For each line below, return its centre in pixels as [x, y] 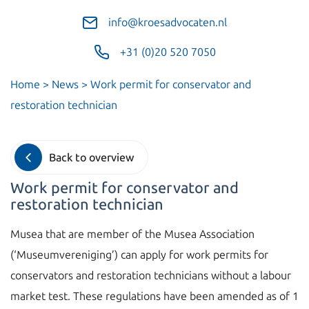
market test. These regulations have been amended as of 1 [154, 296]
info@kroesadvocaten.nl [168, 22]
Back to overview [91, 157]
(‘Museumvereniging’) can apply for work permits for [139, 255]
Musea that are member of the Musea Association [132, 234]
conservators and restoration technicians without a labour [151, 276]
